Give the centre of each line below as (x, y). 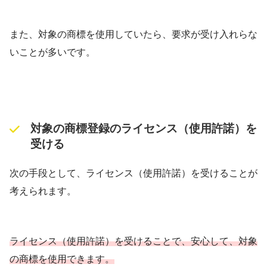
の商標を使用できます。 (62, 259)
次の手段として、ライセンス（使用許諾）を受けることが (133, 173)
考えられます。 (43, 191)
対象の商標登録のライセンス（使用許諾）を (143, 128)
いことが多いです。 (52, 52)
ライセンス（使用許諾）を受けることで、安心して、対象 (133, 241)
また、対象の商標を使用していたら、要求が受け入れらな (133, 35)
